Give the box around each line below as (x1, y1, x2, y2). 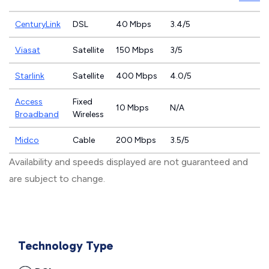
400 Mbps (116, 71, 157, 81)
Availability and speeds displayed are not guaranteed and (9, 156, 248, 168)
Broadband (15, 109, 59, 119)
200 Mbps (116, 135, 156, 145)
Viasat (15, 45, 40, 55)
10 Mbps (116, 103, 149, 113)
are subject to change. (9, 173, 105, 184)
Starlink (15, 71, 44, 81)
